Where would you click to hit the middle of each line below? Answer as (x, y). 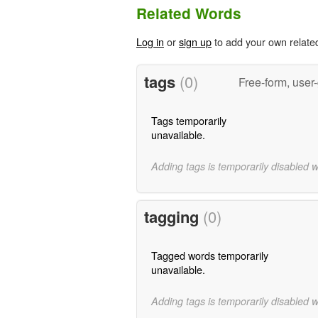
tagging (173, 217)
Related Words (189, 13)
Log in (150, 42)
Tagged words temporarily (209, 256)
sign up (195, 42)
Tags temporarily (188, 120)
